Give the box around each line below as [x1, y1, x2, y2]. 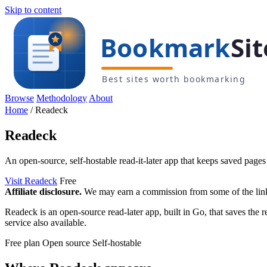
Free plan [5, 237, 40, 248]
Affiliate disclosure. [5, 186, 82, 197]
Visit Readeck [5, 175, 57, 186]
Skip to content [5, 5, 61, 15]
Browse [5, 93, 34, 103]
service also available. [5, 217, 86, 228]
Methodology [36, 93, 87, 103]
